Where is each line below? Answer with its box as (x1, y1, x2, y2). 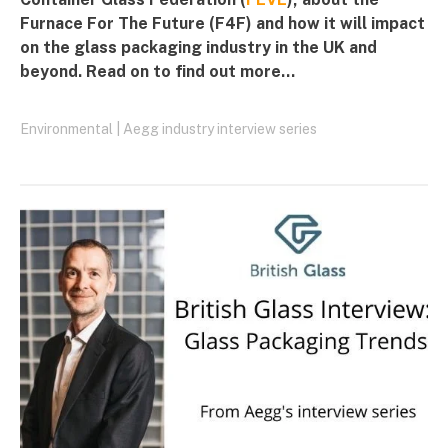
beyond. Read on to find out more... (20, 62, 295, 82)
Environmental (20, 121, 113, 138)
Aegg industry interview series (123, 121, 317, 138)
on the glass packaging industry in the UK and (20, 38, 377, 58)
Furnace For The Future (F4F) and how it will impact (20, 14, 425, 34)
